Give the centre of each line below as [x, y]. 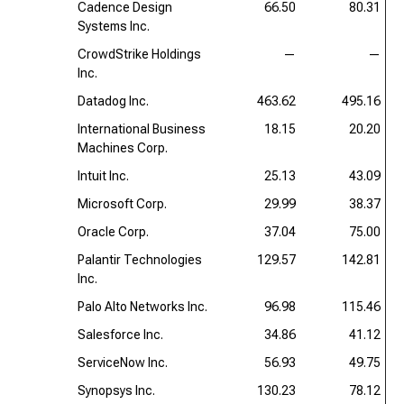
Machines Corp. [123, 148]
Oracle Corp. [113, 232]
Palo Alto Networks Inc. [142, 307]
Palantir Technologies [140, 260]
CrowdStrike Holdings [139, 54]
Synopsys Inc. [116, 390]
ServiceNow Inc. [123, 363]
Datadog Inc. [113, 101]
